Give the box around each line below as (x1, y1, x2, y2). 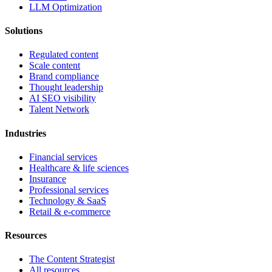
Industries (5, 127, 46, 138)
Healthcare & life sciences (29, 162, 129, 173)
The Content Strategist (29, 254, 115, 265)
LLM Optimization (29, 1, 102, 12)
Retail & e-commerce (29, 206, 110, 217)
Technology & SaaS (29, 195, 106, 206)
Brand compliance (29, 71, 99, 82)
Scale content (29, 60, 80, 71)
